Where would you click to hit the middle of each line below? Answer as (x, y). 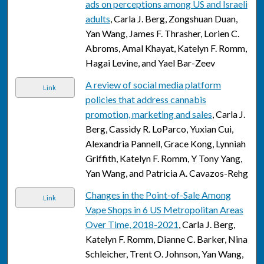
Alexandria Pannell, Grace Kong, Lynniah (165, 144)
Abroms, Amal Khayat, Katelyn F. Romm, (166, 48)
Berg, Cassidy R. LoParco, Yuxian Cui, (159, 129)
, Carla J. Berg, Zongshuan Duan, (174, 19)
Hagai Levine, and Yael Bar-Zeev (150, 63)
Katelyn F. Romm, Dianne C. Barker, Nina (166, 239)
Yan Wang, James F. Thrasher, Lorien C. (162, 34)
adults (98, 19)
